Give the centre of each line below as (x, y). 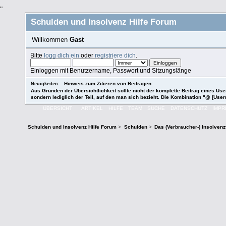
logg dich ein (62, 55)
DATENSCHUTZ (189, 108)
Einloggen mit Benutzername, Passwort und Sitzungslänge (111, 70)
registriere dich (116, 55)
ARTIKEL (92, 108)
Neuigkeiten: (45, 83)
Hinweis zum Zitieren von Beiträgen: (109, 83)
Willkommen (50, 39)
